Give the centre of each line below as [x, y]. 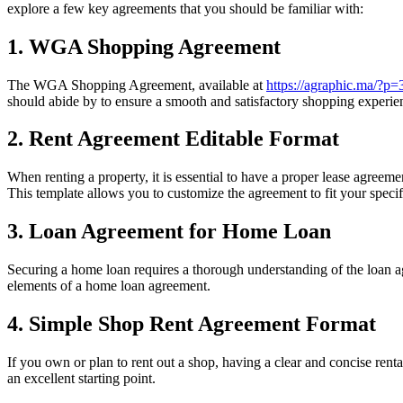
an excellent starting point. [81, 378]
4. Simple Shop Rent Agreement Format [192, 324]
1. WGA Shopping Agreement [144, 46]
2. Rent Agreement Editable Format [173, 139]
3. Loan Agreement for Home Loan [169, 232]
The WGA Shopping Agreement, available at [137, 85]
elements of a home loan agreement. [109, 286]
